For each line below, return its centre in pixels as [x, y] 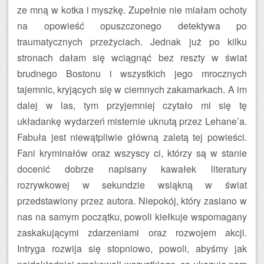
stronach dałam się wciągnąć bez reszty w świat [132, 57]
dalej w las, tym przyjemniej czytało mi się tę [132, 105]
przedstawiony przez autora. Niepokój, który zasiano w [132, 201]
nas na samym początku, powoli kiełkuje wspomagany [132, 217]
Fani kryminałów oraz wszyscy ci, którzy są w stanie [132, 153]
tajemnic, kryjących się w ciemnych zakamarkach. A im [132, 89]
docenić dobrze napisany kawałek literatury [132, 169]
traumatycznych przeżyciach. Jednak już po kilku [132, 42]
